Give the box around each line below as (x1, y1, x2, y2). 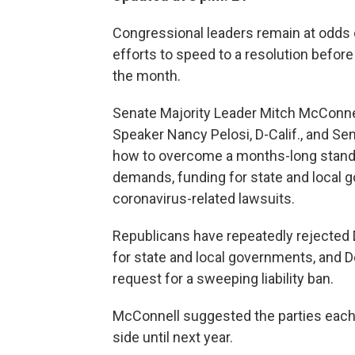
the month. (113, 67, 181, 84)
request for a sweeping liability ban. (113, 270, 334, 287)
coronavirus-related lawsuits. (113, 190, 295, 207)
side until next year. (113, 329, 233, 345)
